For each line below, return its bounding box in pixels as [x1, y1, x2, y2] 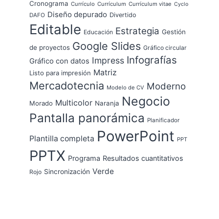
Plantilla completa [29, 133, 94, 143]
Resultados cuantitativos [103, 153, 183, 162]
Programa [68, 153, 100, 162]
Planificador [147, 116, 179, 124]
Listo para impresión [29, 68, 91, 77]
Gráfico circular [143, 44, 187, 51]
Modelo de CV [107, 84, 144, 91]
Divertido [109, 11, 136, 19]
